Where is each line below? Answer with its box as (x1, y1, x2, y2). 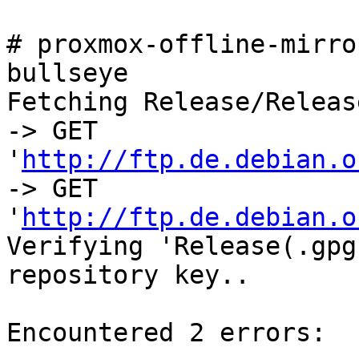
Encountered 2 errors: (6, 318, 326, 348)
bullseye (6, 58, 128, 88)
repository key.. (6, 260, 250, 290)
